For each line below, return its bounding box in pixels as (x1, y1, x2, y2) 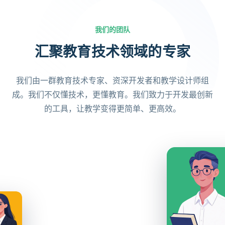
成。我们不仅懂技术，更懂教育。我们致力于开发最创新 (12, 90, 213, 99)
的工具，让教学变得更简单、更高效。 (44, 104, 181, 114)
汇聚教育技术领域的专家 (34, 44, 191, 61)
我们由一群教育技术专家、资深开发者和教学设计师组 (16, 76, 209, 85)
